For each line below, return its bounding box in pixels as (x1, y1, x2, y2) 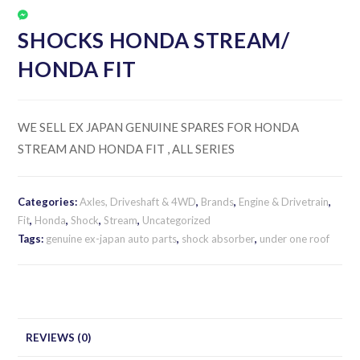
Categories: (18, 195, 80, 208)
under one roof (260, 232, 330, 245)
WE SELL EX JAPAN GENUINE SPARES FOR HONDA (18, 120, 300, 134)
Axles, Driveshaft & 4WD (80, 195, 197, 208)
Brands (201, 195, 235, 208)
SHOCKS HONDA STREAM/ (18, 27, 290, 53)
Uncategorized (142, 214, 211, 227)
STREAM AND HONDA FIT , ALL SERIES (18, 141, 235, 156)
